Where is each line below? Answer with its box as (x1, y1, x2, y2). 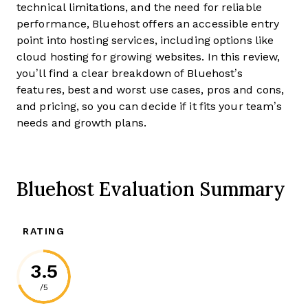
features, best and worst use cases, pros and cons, (16, 84, 285, 96)
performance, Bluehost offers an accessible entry (16, 18, 279, 30)
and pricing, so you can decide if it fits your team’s (16, 100, 283, 112)
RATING (23, 225, 65, 236)
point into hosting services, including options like (16, 34, 274, 46)
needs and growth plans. (16, 117, 147, 129)
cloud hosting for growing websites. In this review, (16, 51, 280, 63)
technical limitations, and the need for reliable (16, 1, 262, 13)
